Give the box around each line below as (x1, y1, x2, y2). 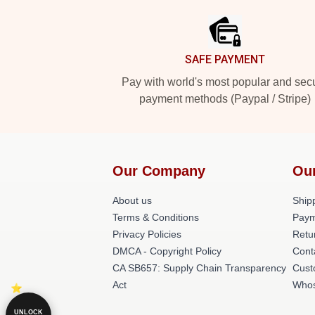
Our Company (112, 163, 205, 179)
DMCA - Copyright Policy (112, 245, 221, 257)
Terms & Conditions (112, 212, 199, 223)
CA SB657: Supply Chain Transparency (112, 262, 286, 274)
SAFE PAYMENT (185, 53, 265, 66)
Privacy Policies (112, 229, 181, 240)
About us (112, 195, 152, 206)
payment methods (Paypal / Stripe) (139, 93, 311, 105)
